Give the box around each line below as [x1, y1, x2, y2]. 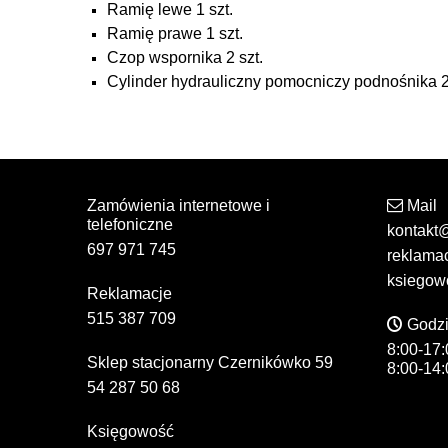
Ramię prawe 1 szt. [106, 24, 243, 42]
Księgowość [87, 423, 174, 441]
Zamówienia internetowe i [87, 197, 270, 215]
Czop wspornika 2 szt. [106, 48, 263, 66]
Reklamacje [87, 285, 172, 303]
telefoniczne [87, 216, 173, 234]
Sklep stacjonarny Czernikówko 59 [87, 354, 333, 372]
